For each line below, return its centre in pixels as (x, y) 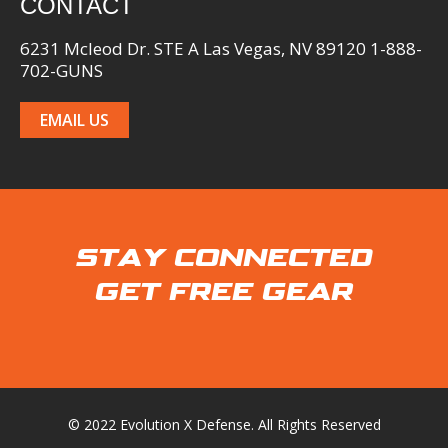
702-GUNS (61, 71)
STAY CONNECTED (224, 258)
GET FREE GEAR (224, 292)
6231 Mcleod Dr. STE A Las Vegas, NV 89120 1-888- (221, 49)
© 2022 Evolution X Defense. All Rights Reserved (224, 425)
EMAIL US (74, 120)
